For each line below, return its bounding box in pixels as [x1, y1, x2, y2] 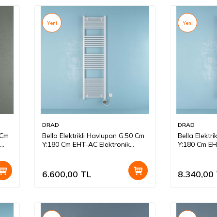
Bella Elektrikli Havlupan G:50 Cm [42, 131, 144, 140]
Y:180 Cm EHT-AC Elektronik [42, 140, 130, 149]
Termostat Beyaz [42, 149, 96, 158]
